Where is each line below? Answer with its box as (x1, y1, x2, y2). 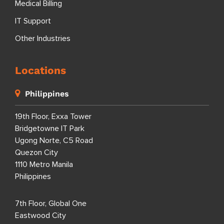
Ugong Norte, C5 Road (15, 136, 93, 144)
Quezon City (15, 148, 58, 156)
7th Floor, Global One (15, 199, 86, 207)
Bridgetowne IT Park (15, 124, 84, 132)
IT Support (15, 16, 51, 25)
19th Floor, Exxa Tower (15, 112, 91, 120)
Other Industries (15, 34, 70, 42)
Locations (15, 63, 66, 76)
